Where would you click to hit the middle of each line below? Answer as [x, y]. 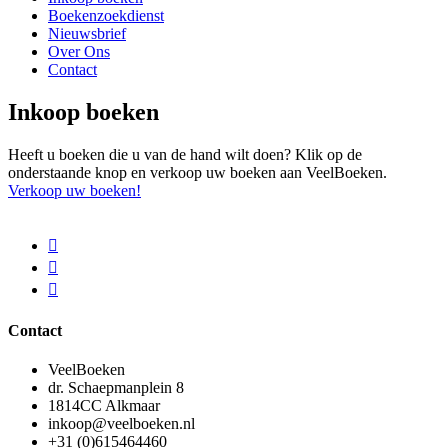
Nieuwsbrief [87, 34]
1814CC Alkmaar [104, 405]
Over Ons [79, 52]
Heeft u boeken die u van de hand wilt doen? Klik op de [185, 155]
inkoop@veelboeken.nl [121, 423]
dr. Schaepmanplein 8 [116, 387]
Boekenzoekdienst [106, 16]
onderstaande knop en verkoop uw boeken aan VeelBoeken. [197, 173]
